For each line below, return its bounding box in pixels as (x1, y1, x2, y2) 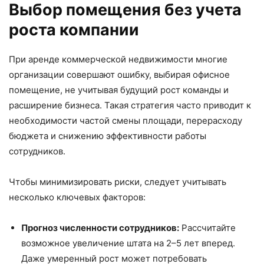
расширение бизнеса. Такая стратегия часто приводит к (9, 100, 251, 111)
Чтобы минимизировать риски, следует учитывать (9, 176, 226, 188)
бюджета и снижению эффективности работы (9, 130, 206, 142)
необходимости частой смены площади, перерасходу (9, 115, 242, 127)
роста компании (9, 20, 139, 40)
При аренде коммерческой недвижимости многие (9, 54, 227, 65)
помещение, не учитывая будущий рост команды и (9, 84, 229, 96)
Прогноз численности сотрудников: (21, 222, 179, 234)
